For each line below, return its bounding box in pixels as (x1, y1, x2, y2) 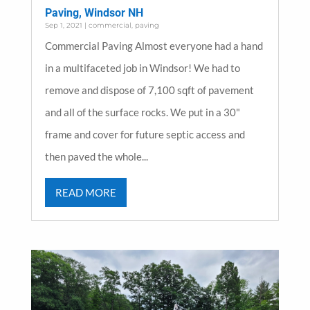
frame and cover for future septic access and (44, 128, 245, 141)
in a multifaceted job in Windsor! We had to (44, 62, 240, 75)
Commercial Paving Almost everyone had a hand (44, 39, 263, 53)
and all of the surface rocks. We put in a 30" (44, 106, 240, 119)
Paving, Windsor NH (44, 6, 143, 20)
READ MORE (55, 186, 116, 199)
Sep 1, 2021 (44, 21, 82, 30)
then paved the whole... (44, 150, 148, 163)
